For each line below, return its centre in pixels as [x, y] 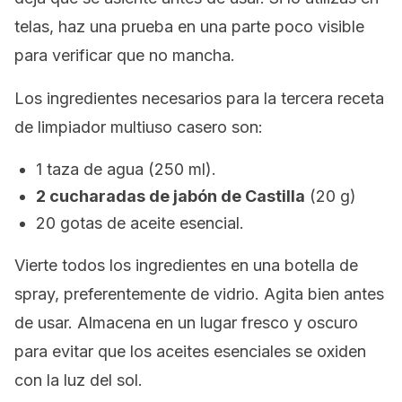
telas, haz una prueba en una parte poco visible [189, 26]
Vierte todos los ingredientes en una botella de [186, 265]
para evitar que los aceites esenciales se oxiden [190, 351]
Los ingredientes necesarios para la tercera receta [199, 98]
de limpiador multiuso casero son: [139, 127]
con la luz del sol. [79, 380]
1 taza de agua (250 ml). [126, 169]
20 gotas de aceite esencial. [140, 223]
